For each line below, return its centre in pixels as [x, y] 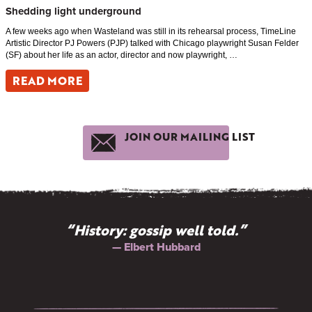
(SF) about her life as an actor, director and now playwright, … [122, 55]
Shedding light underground [73, 11]
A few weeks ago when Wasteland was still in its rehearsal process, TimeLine [151, 32]
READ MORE [47, 81]
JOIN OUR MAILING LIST [190, 136]
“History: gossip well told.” [156, 230]
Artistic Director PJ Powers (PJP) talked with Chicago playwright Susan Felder [152, 44]
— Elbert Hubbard [156, 247]
